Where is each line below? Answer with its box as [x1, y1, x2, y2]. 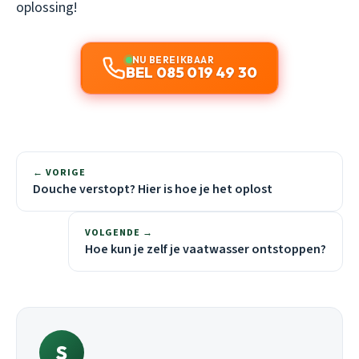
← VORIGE [33, 166, 86, 180]
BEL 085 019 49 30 [125, 63, 258, 83]
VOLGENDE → [85, 226, 153, 240]
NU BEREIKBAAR [131, 54, 215, 67]
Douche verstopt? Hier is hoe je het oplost [33, 180, 272, 199]
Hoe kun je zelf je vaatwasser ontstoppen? [85, 240, 326, 259]
